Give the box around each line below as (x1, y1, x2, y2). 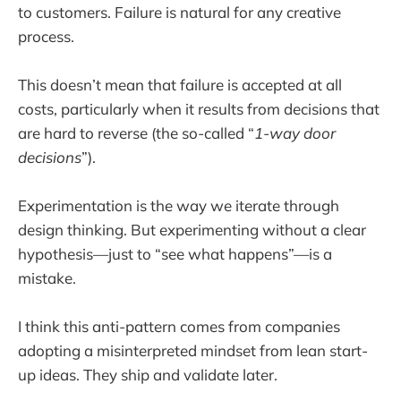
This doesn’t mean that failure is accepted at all (18, 74, 342, 94)
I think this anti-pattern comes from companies (18, 317, 340, 337)
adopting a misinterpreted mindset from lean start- (18, 341, 368, 361)
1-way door (254, 123, 336, 142)
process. (18, 26, 74, 46)
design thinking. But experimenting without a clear (18, 220, 366, 240)
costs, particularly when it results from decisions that (18, 98, 380, 118)
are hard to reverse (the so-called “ (18, 123, 254, 142)
